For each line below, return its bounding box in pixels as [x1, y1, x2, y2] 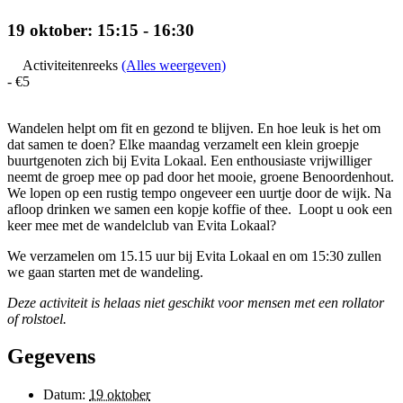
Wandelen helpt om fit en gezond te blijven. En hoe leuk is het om [7, 120, 381, 136]
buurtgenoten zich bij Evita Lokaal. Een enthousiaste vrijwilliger [7, 152, 372, 168]
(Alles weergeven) [121, 57, 226, 73]
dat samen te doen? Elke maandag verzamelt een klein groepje [7, 136, 359, 152]
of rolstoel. [7, 310, 67, 327]
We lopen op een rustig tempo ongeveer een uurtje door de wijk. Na [7, 184, 391, 201]
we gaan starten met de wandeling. [7, 264, 203, 280]
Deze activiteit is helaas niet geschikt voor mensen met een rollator [7, 294, 384, 310]
